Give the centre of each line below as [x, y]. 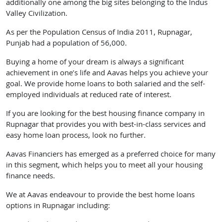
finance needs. [30, 176]
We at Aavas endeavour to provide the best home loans [100, 195]
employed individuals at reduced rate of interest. [89, 95]
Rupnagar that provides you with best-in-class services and [106, 124]
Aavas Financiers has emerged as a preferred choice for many [111, 154]
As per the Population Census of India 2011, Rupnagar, [99, 32]
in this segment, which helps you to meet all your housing [104, 165]
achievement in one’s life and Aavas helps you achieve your [107, 73]
